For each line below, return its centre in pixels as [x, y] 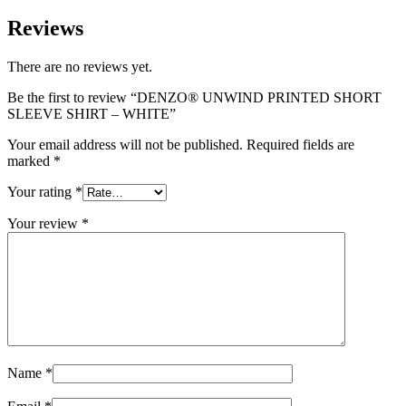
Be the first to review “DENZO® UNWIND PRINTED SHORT [194, 97]
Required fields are [300, 144]
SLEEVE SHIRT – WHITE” [92, 113]
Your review [44, 223]
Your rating [41, 191]
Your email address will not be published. [125, 144]
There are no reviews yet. [80, 66]
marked [30, 160]
